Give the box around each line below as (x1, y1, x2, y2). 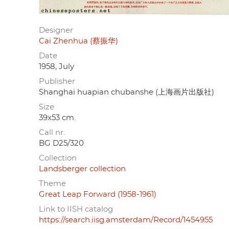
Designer (39, 26, 73, 34)
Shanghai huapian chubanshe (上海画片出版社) (39, 88, 214, 96)
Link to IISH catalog (39, 205, 113, 213)
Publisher (39, 77, 75, 85)
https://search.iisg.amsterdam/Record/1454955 (39, 216, 213, 224)
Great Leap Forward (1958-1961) (39, 190, 156, 198)
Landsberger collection (39, 165, 126, 173)
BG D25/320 (39, 139, 84, 147)
